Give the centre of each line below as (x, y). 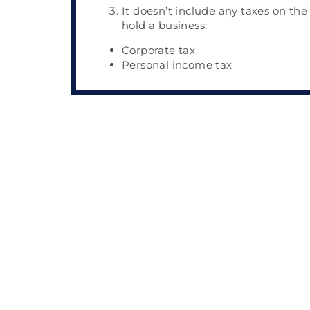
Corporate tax (159, 50)
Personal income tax (179, 65)
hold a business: (165, 25)
